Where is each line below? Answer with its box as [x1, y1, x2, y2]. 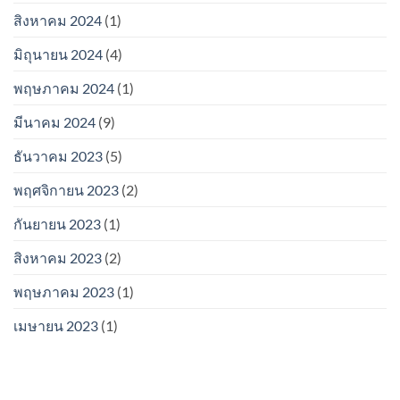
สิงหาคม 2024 [13, 11, 102, 29]
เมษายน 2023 [13, 316, 98, 334]
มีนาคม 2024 [13, 112, 96, 130]
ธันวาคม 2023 [13, 146, 103, 164]
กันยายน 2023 [13, 214, 101, 232]
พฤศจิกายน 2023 [13, 180, 119, 198]
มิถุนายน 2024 [13, 45, 103, 62]
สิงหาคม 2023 [13, 248, 102, 266]
